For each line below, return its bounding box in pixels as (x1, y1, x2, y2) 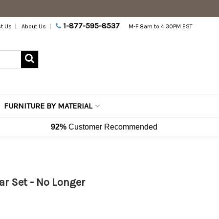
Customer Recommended (66, 123, 158, 131)
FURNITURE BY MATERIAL (4, 101, 92, 110)
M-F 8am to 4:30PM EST (129, 23, 193, 30)
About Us (22, 23, 46, 30)
